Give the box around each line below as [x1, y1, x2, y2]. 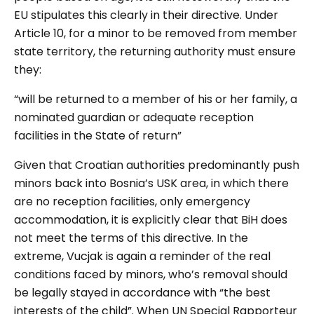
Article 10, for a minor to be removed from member [14, 25, 297, 42]
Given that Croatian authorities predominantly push [14, 157, 299, 174]
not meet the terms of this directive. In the [14, 230, 248, 247]
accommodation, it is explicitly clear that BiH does [14, 212, 287, 228]
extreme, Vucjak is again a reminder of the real [14, 248, 271, 265]
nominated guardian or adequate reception [14, 109, 254, 126]
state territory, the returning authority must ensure [14, 43, 296, 60]
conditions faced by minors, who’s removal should [14, 266, 287, 283]
